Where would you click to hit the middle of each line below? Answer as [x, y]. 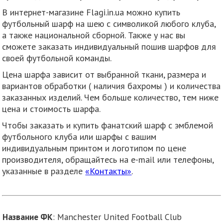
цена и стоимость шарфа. [52, 109]
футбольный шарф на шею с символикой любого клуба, [109, 23]
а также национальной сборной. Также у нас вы [94, 35]
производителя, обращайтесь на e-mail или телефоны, [108, 159]
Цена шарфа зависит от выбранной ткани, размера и [104, 74]
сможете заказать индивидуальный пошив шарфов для [109, 46]
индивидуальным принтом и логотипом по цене [94, 148]
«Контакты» [109, 171]
